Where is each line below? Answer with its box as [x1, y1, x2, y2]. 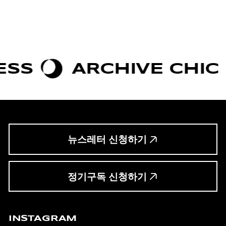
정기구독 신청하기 [67, 171, 147, 182]
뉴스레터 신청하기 [67, 134, 147, 145]
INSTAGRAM [8, 212, 77, 223]
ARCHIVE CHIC [42, 59, 190, 79]
